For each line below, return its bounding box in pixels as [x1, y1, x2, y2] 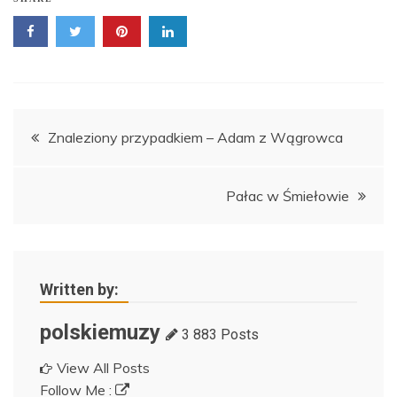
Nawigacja [12, 113, 145, 147]
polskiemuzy [40, 320, 160, 346]
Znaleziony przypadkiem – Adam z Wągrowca [48, 128, 343, 147]
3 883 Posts [178, 326, 259, 344]
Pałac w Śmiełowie [226, 187, 349, 206]
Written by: [40, 280, 119, 300]
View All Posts [57, 359, 150, 378]
